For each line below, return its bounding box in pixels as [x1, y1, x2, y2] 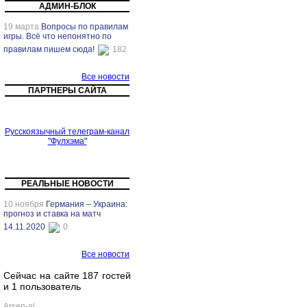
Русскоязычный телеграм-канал [5, 127, 130, 136]
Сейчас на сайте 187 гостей [3, 270, 131, 281]
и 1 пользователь [3, 281, 81, 292]
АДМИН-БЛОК [38, 1, 96, 11]
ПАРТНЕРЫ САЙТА [27, 86, 107, 95]
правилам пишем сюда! [3, 45, 95, 55]
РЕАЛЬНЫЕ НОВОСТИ [21, 179, 114, 188]
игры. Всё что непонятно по [3, 32, 112, 41]
